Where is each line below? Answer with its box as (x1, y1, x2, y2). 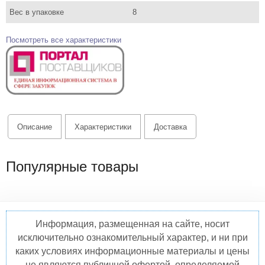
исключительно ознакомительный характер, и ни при (17, 232, 248, 243)
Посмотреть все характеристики (6, 35, 121, 44)
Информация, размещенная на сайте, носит (35, 219, 230, 230)
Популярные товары (6, 159, 138, 175)
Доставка (154, 122, 187, 131)
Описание (17, 122, 52, 131)
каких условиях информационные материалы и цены (15, 246, 250, 257)
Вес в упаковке (9, 8, 64, 17)
